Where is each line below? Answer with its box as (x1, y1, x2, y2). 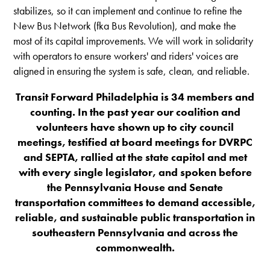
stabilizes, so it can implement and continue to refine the (13, 3, 243, 17)
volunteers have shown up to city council (36, 119, 234, 134)
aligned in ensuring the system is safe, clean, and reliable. (13, 63, 253, 78)
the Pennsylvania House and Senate (47, 180, 223, 194)
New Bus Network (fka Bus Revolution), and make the (13, 18, 237, 33)
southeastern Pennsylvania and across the (32, 225, 238, 239)
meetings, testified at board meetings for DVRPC (17, 134, 253, 149)
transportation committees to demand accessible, (14, 195, 256, 209)
